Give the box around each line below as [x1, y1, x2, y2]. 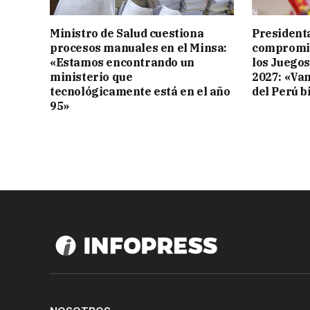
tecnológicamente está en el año [50, 84, 230, 99]
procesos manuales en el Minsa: [50, 41, 228, 55]
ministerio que [50, 70, 133, 84]
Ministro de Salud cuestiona [50, 26, 204, 41]
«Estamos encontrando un [50, 55, 194, 70]
